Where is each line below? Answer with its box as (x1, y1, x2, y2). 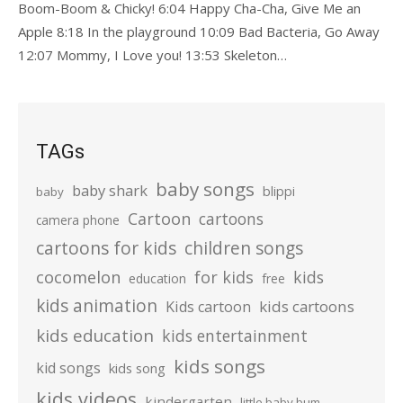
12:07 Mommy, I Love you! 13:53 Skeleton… (18, 46, 287, 65)
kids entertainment (162, 325, 308, 347)
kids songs (174, 354, 265, 380)
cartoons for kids (36, 236, 176, 261)
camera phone (36, 211, 120, 229)
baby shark (72, 180, 148, 201)
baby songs (156, 176, 255, 202)
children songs (184, 236, 303, 261)
